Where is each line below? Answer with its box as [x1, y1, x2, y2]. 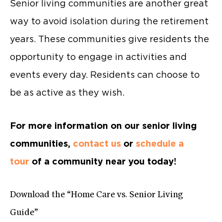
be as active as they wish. [10, 87, 124, 98]
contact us [73, 138, 121, 149]
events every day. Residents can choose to [10, 69, 200, 80]
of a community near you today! [29, 156, 176, 167]
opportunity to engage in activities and [10, 51, 187, 62]
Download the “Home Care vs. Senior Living [10, 190, 183, 200]
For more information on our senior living [10, 120, 197, 131]
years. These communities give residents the [10, 33, 209, 44]
